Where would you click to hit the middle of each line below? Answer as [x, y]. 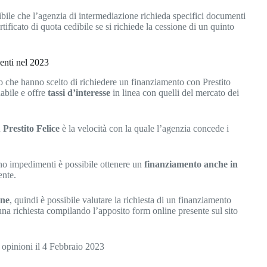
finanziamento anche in [190, 164]
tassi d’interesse [78, 93]
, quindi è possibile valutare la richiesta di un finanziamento [121, 200]
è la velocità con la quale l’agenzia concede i [145, 129]
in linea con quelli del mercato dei [175, 93]
